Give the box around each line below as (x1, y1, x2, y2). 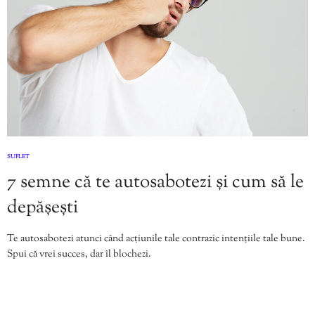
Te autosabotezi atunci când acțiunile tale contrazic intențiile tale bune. (7, 231, 305, 246)
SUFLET (7, 152, 30, 161)
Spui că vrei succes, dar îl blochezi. (7, 247, 151, 262)
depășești (7, 194, 78, 221)
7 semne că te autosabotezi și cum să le (7, 169, 304, 195)
